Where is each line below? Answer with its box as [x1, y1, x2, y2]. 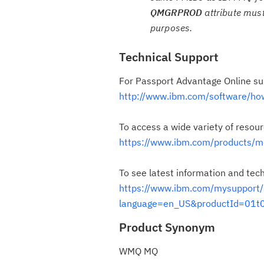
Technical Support [119, 49, 218, 65]
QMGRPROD [150, 6, 205, 18]
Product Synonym [119, 219, 215, 235]
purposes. [150, 22, 193, 34]
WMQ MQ [119, 245, 158, 257]
